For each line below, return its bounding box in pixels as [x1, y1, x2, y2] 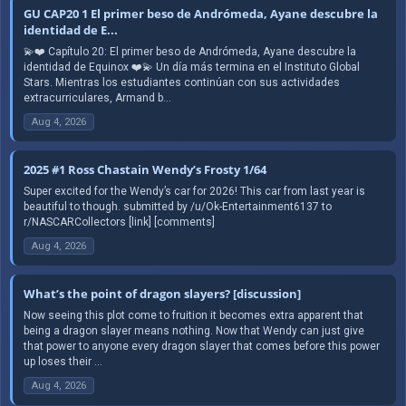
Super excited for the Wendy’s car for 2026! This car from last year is [24, 184, 365, 198]
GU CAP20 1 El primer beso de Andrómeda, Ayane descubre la [24, 5, 378, 22]
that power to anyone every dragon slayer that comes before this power [24, 339, 380, 353]
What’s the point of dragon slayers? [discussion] [24, 285, 301, 302]
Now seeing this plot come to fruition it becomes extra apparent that [24, 308, 363, 322]
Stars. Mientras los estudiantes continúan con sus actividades [24, 75, 340, 89]
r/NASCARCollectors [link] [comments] [24, 215, 215, 228]
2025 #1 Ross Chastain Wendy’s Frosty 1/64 [24, 160, 266, 178]
